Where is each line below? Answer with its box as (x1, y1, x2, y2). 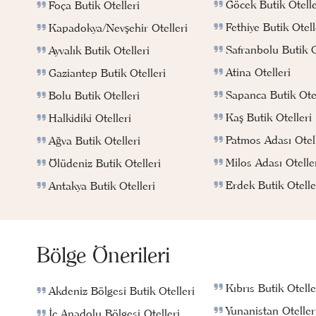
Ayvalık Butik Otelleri (49, 43, 150, 58)
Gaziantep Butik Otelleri (49, 66, 166, 80)
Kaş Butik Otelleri (226, 109, 312, 124)
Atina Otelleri (226, 64, 291, 79)
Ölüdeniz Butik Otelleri (49, 156, 161, 171)
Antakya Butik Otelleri (49, 178, 155, 193)
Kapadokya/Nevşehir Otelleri (49, 20, 188, 35)
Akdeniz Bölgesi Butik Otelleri (49, 284, 195, 298)
